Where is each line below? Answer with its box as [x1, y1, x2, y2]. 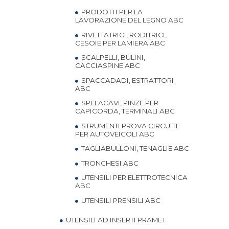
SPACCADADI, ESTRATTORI [80, 76, 174, 84]
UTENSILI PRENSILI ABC [80, 196, 161, 204]
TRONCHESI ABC [80, 158, 139, 167]
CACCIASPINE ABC [75, 61, 140, 70]
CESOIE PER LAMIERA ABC [75, 38, 165, 47]
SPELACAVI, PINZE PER [80, 99, 158, 107]
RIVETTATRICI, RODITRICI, [80, 30, 167, 39]
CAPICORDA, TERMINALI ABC [75, 107, 175, 115]
